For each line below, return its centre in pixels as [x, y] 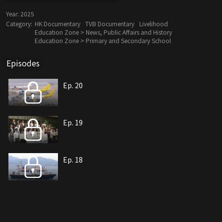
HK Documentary [57, 24]
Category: [19, 24]
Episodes [23, 63]
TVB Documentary [110, 24]
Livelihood [154, 24]
